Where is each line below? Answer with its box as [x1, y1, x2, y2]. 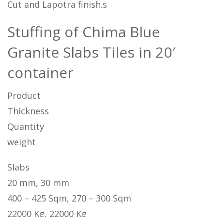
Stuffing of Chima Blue [7, 21, 160, 42]
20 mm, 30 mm [7, 176, 69, 188]
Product [7, 89, 41, 101]
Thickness [7, 105, 49, 117]
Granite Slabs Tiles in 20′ [7, 42, 175, 62]
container [7, 62, 74, 82]
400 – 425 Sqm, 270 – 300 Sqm [7, 192, 131, 204]
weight [7, 136, 36, 148]
